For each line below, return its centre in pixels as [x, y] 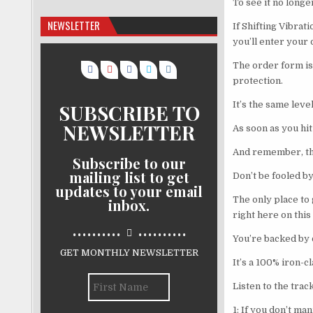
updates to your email [129, 191]
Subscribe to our [129, 163]
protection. [257, 81]
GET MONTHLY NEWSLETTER [129, 252]
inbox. [129, 205]
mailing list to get [129, 177]
